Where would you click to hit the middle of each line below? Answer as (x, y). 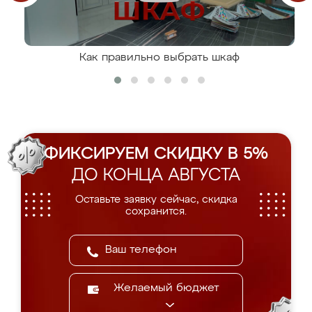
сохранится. (156, 211)
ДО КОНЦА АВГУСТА (156, 175)
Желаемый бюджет (166, 288)
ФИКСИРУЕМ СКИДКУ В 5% (156, 154)
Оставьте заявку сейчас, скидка (156, 200)
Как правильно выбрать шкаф (159, 58)
